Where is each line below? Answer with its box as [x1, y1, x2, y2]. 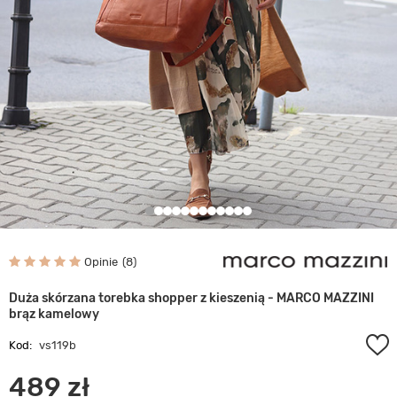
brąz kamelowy [9, 307, 99, 322]
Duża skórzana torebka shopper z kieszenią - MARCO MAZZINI [9, 291, 374, 306]
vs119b [39, 339, 76, 352]
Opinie [84, 254, 118, 269]
